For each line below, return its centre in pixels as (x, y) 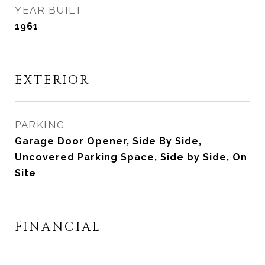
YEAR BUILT (49, 10)
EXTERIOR (52, 80)
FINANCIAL (58, 227)
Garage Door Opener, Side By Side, (108, 141)
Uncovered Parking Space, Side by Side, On (131, 157)
